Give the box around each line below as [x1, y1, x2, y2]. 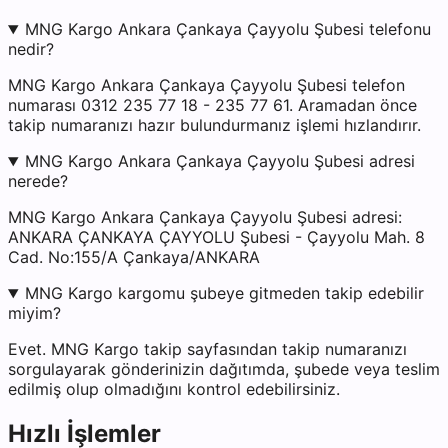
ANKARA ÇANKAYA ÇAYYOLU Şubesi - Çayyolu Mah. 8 [8, 227, 425, 248]
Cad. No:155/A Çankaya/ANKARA [8, 247, 260, 268]
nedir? [8, 39, 54, 60]
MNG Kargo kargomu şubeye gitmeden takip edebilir [24, 283, 424, 304]
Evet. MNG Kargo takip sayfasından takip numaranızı [8, 339, 407, 360]
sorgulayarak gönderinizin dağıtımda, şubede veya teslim [8, 359, 440, 380]
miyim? [8, 303, 61, 324]
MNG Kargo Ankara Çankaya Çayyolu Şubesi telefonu [24, 19, 431, 40]
